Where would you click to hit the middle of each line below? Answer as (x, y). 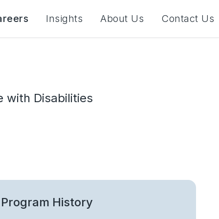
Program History (47, 202)
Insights (64, 19)
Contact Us (188, 19)
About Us (122, 19)
